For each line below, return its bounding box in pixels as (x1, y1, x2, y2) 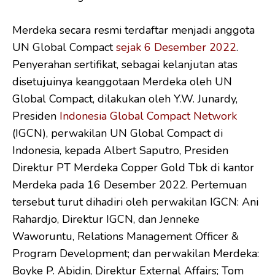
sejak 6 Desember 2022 (116, 39, 236, 55)
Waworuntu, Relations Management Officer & (12, 228, 239, 244)
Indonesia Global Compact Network (60, 108, 237, 123)
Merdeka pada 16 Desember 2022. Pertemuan (12, 177, 247, 192)
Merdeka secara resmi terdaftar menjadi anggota (12, 22, 255, 37)
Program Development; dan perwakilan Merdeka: (12, 246, 259, 261)
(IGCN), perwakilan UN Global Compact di (12, 125, 223, 141)
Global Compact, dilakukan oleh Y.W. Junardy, (12, 91, 238, 106)
